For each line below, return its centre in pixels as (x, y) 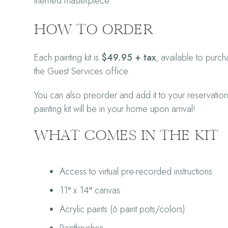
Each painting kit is (67, 58)
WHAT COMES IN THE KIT (126, 135)
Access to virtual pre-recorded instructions (136, 172)
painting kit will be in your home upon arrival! (116, 109)
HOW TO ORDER (94, 29)
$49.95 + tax (127, 58)
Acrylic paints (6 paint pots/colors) (123, 209)
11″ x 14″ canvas (90, 190)
